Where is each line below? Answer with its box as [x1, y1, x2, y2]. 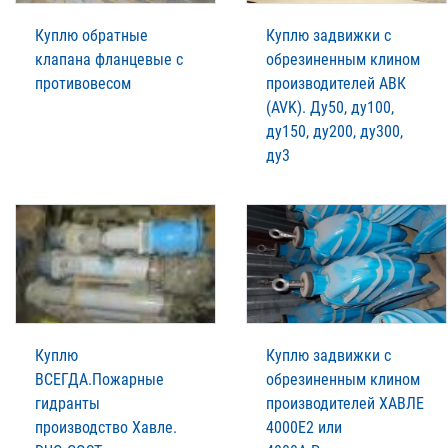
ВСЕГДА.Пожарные [35, 369, 164, 389]
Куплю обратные [35, 25, 148, 45]
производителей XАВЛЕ [266, 393, 424, 413]
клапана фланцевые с [35, 49, 183, 69]
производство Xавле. [35, 417, 177, 437]
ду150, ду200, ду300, [266, 121, 403, 141]
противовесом [35, 73, 131, 93]
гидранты [35, 393, 100, 413]
